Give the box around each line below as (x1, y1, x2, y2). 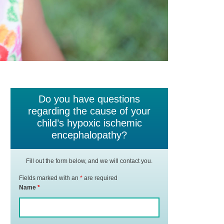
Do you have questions (38, 93, 140, 104)
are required (82, 174, 117, 181)
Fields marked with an (19, 174, 80, 181)
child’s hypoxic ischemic (36, 117, 142, 128)
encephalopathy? (51, 129, 127, 140)
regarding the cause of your (28, 105, 150, 116)
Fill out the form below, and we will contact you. (26, 157, 152, 164)
